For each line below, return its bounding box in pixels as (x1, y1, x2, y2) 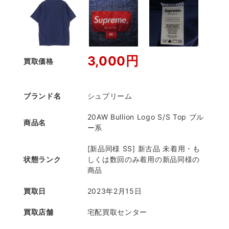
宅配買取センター (87, 208, 148, 216)
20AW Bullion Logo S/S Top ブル (87, 112, 204, 121)
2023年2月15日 (87, 187, 142, 195)
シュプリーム (87, 91, 132, 100)
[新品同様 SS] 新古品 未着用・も (87, 144, 200, 153)
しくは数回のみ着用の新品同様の (87, 155, 200, 164)
